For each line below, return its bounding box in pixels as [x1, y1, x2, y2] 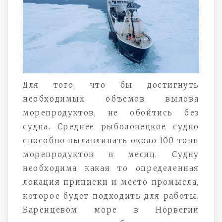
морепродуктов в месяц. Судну [23, 149, 199, 159]
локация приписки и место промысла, [23, 177, 199, 187]
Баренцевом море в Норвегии [23, 205, 199, 215]
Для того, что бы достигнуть [23, 80, 199, 90]
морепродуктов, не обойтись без [23, 108, 199, 117]
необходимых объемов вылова [23, 94, 199, 104]
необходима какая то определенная [23, 163, 199, 173]
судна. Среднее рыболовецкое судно [23, 121, 199, 131]
